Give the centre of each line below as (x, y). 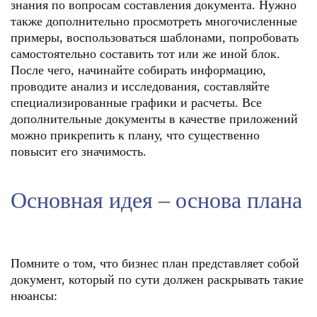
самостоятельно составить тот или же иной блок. (145, 54)
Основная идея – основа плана (156, 200)
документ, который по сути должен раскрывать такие (157, 279)
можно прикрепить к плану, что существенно (135, 135)
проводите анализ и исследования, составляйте (140, 86)
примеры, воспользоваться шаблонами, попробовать (155, 38)
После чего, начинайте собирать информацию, (138, 70)
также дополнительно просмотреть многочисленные (154, 21)
